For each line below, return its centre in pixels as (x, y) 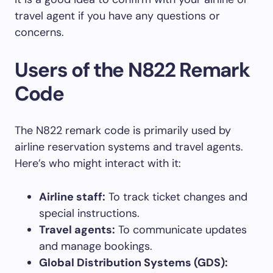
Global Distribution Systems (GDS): (133, 263)
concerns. (39, 33)
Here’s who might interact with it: (98, 164)
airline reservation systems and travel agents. (129, 147)
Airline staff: (72, 197)
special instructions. (89, 214)
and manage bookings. (96, 246)
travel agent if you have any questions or (117, 16)
